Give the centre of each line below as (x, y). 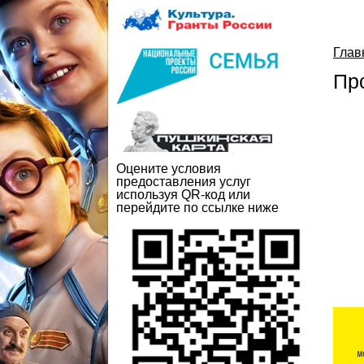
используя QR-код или (183, 195)
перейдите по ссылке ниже (197, 208)
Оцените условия (169, 169)
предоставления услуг (184, 182)
